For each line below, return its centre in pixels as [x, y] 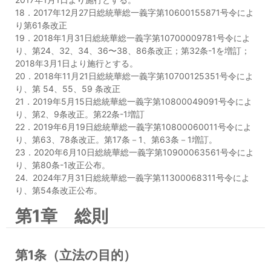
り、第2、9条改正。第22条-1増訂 [80, 114]
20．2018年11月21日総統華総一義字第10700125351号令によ [134, 76]
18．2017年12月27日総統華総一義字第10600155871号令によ [135, 12]
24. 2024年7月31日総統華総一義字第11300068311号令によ [132, 178]
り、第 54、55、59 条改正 [68, 89]
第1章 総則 [62, 216]
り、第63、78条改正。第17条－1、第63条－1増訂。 [116, 139]
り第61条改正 [41, 25]
